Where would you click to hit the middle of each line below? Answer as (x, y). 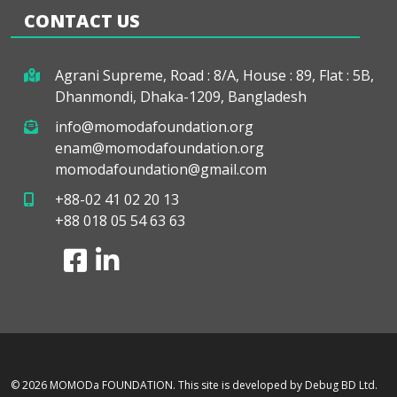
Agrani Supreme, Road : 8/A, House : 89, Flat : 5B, (214, 75)
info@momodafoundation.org (154, 127)
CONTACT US (82, 21)
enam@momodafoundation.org (160, 148)
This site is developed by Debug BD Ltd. (276, 385)
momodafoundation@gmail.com (161, 169)
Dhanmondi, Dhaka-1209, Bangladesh (181, 97)
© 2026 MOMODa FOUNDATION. (93, 385)
